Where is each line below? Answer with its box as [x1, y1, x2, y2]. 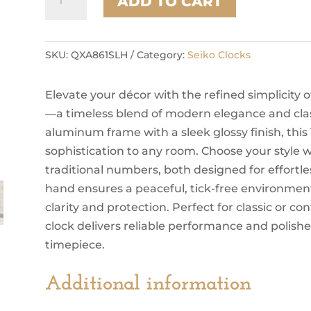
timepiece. [44, 237, 105, 251]
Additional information [44, 274, 251, 296]
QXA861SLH [70, 48, 128, 61]
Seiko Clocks [187, 48, 251, 61]
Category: [136, 48, 187, 61]
